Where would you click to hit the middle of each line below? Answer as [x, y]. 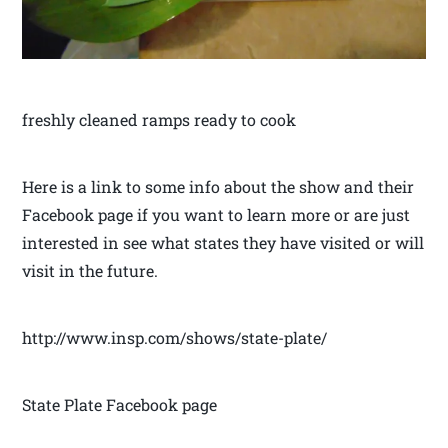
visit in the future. [90, 271]
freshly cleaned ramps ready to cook [159, 120]
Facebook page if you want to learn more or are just [216, 215]
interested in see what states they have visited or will [223, 243]
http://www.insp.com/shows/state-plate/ [175, 338]
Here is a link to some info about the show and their [218, 187]
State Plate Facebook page [120, 405]
